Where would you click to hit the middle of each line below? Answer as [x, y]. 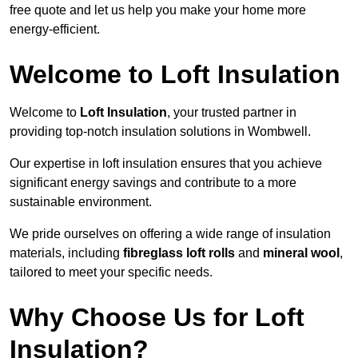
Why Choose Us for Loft [157, 318]
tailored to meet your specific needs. [111, 272]
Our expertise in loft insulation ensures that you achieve [166, 164]
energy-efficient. [55, 30]
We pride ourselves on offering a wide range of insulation [170, 234]
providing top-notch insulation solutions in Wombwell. [160, 132]
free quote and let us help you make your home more [158, 10]
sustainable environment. [81, 202]
